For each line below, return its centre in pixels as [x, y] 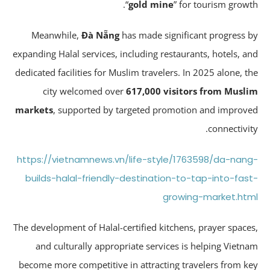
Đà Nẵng [120, 35]
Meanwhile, [76, 35]
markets [53, 109]
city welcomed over [104, 91]
